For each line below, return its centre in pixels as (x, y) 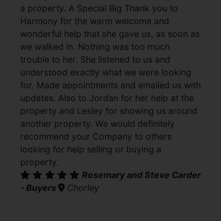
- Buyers (39, 187)
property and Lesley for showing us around (109, 110)
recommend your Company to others (96, 136)
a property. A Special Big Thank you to (99, 8)
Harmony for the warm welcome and (95, 21)
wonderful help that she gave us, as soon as (110, 34)
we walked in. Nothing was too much (95, 46)
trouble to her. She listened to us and (95, 59)
